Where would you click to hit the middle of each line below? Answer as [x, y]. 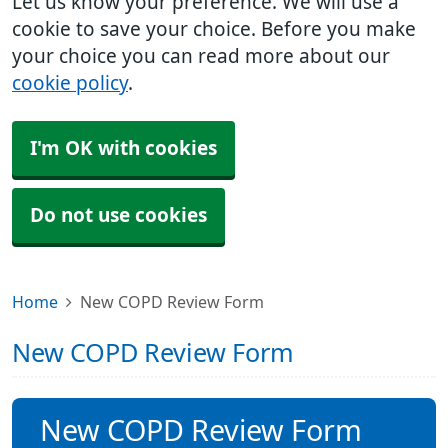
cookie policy [70, 83]
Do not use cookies [118, 215]
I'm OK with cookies [123, 148]
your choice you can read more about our [201, 56]
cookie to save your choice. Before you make [214, 29]
